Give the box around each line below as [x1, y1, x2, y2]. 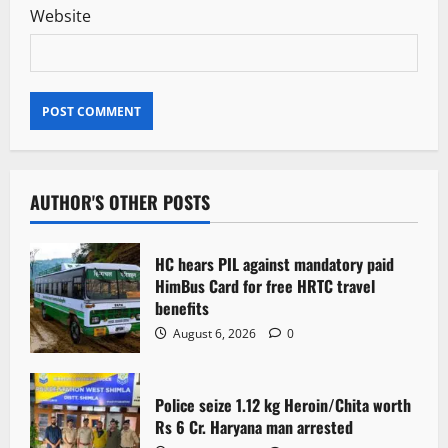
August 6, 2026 [170, 324, 259, 342]
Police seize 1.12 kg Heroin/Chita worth [155, 392, 411, 417]
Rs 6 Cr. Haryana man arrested [155, 414, 353, 439]
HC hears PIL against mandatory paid [155, 251, 394, 276]
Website [30, 5, 91, 28]
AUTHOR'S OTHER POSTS [30, 189, 210, 216]
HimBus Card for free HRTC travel [155, 273, 375, 298]
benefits [155, 295, 209, 320]
